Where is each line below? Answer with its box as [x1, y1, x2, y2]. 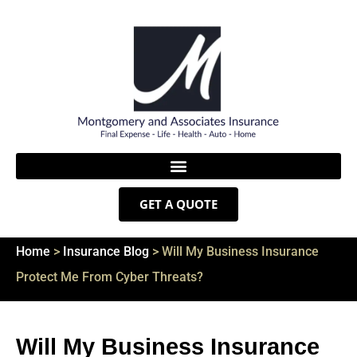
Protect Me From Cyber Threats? [16, 269, 203, 284]
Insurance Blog [63, 243, 149, 259]
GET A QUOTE [139, 195, 218, 212]
